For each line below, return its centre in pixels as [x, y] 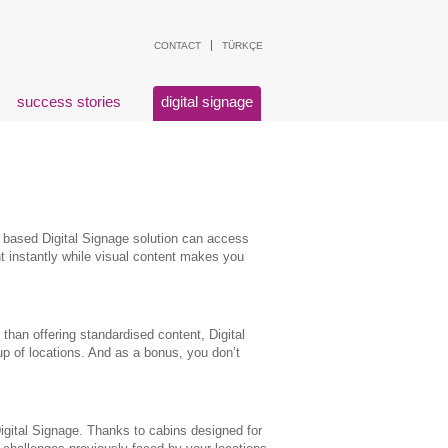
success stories [69, 101]
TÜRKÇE [242, 45]
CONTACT [177, 45]
